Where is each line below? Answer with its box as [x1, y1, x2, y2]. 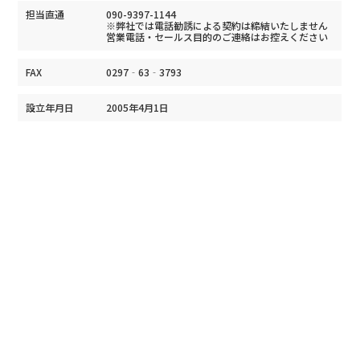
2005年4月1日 [106, 100, 170, 114]
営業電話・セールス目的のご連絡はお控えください [106, 29, 329, 43]
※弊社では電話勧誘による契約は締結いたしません [106, 18, 329, 32]
